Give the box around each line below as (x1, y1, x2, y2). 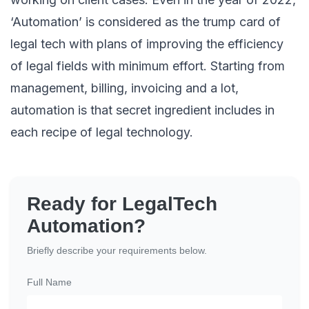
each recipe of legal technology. (10, 125, 193, 140)
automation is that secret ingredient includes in (10, 103, 275, 118)
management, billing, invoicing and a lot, (10, 81, 239, 96)
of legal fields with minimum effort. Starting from (10, 59, 285, 74)
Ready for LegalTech (27, 193, 217, 215)
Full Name (27, 277, 72, 288)
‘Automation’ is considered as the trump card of (10, 14, 281, 30)
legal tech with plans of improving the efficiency (10, 37, 283, 52)
